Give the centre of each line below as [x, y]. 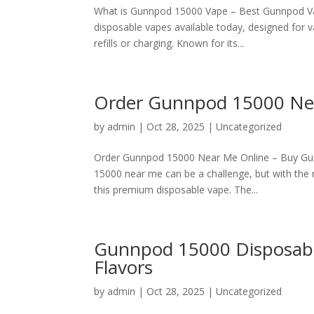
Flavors [124, 267]
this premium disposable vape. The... [176, 190]
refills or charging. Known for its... [169, 43]
